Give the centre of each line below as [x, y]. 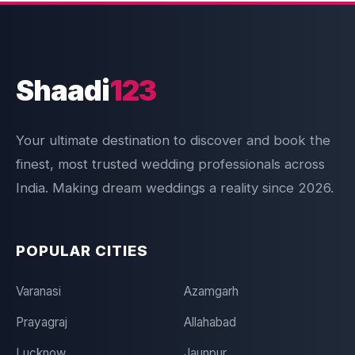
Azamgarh [211, 291]
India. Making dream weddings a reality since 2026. [175, 188]
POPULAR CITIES [82, 250]
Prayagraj [42, 322]
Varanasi [38, 291]
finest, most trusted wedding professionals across [170, 164]
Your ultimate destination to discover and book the [173, 140]
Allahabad [210, 322]
